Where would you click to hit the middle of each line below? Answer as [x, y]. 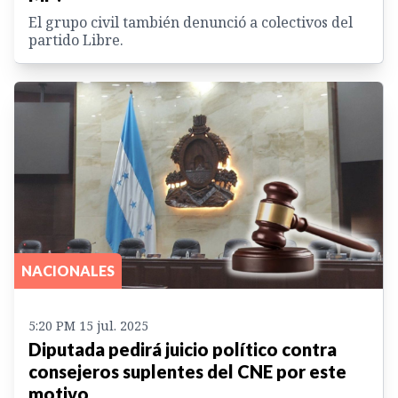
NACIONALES [68, 271]
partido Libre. [76, 40]
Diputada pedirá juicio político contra [183, 350]
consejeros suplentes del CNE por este [187, 372]
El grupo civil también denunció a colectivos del [191, 22]
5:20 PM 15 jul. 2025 [88, 326]
